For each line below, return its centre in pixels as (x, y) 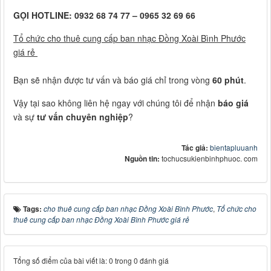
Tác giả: (196, 148)
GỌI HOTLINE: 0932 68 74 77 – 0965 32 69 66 (104, 15)
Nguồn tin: (143, 159)
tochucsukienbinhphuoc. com (210, 158)
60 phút (228, 80)
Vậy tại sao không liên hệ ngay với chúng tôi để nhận (116, 103)
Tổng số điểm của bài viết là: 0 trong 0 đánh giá (91, 261)
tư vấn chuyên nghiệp (83, 117)
